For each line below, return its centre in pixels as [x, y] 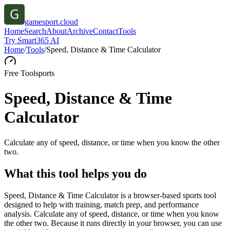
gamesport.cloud [51, 22]
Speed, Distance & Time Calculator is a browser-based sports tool [110, 195]
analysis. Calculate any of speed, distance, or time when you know [112, 214]
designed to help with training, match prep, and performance [101, 204]
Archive [80, 31]
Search [35, 31]
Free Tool [20, 73]
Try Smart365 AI [32, 40]
